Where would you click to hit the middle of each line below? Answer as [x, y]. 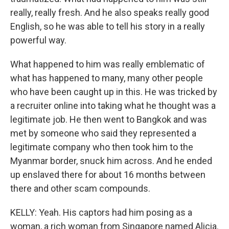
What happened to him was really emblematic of [108, 64]
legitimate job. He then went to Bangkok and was [109, 119]
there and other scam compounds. [80, 188]
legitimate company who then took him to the [102, 147]
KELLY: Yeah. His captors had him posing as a [101, 212]
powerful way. [38, 40]
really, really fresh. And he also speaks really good [110, 13]
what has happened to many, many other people [107, 78]
